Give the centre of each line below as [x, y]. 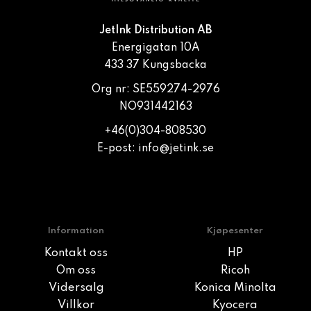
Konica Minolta [235, 288]
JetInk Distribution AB [155, 31]
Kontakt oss [76, 253]
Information [76, 231]
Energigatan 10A [155, 48]
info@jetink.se [176, 149]
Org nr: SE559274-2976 [155, 90]
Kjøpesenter [235, 231]
